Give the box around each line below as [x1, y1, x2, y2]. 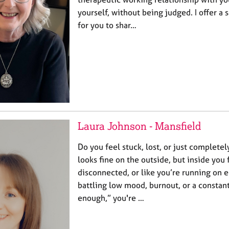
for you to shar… [78, 20, 136, 31]
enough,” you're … [78, 193, 144, 203]
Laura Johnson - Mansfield [78, 120, 201, 133]
